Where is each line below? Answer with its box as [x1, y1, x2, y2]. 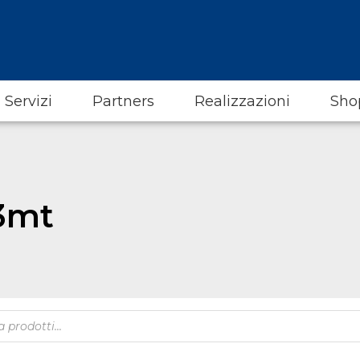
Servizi [5, 92, 52, 110]
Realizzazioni [194, 92, 290, 110]
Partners [92, 92, 154, 110]
